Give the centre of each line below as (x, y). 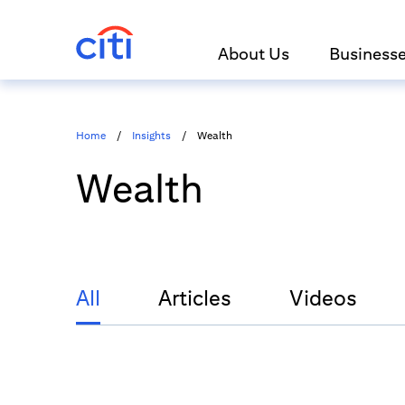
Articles (195, 297)
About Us (253, 53)
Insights (151, 135)
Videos (323, 297)
